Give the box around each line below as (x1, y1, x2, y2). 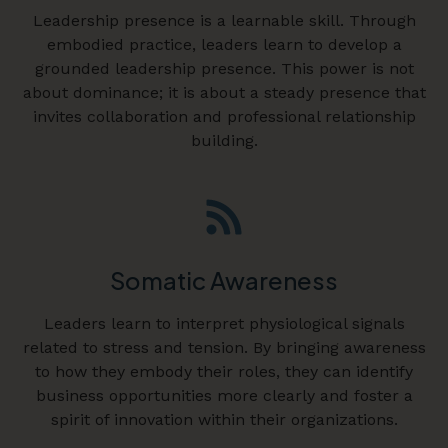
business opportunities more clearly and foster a (35, 386, 413, 406)
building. (190, 131, 258, 151)
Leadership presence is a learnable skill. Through (32, 11, 416, 31)
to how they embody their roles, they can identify (35, 362, 413, 382)
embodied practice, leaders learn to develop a (46, 35, 402, 55)
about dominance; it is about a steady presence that (22, 83, 426, 103)
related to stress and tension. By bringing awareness (22, 338, 426, 358)
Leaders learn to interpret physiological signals (43, 314, 405, 334)
